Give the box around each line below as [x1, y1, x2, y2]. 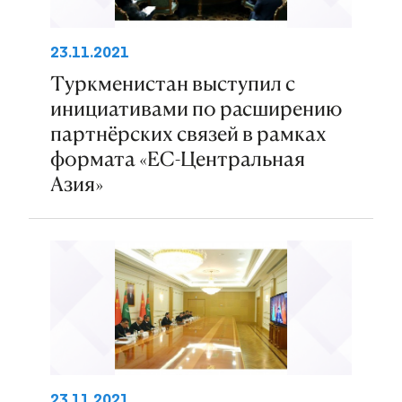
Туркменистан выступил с [50, 72, 295, 95]
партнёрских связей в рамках [50, 122, 327, 145]
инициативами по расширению [50, 97, 342, 120]
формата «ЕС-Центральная [50, 147, 305, 170]
